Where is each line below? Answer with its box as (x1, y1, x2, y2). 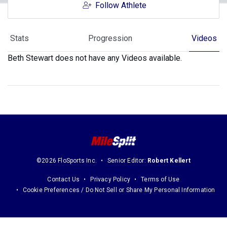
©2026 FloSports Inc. (36, 157, 97, 165)
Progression (88, 33, 132, 43)
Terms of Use (141, 176, 180, 183)
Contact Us (47, 176, 80, 183)
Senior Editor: (107, 157, 148, 165)
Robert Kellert (147, 157, 191, 165)
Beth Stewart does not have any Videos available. (8, 53, 182, 63)
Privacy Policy (90, 176, 131, 183)
